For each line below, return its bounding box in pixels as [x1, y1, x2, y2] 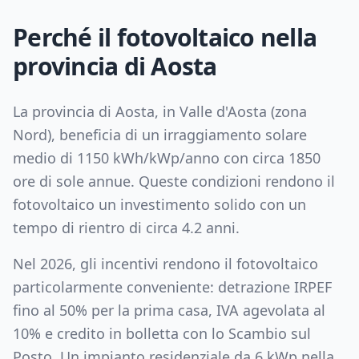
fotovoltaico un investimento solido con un [13, 195, 306, 214]
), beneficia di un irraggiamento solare [47, 125, 307, 144]
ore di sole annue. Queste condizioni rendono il [13, 171, 335, 191]
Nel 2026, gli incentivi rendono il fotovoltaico [13, 254, 318, 273]
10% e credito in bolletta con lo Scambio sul [13, 324, 311, 343]
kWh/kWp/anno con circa [109, 148, 288, 167]
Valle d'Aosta [179, 102, 267, 121]
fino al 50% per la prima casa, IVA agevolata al [13, 301, 325, 320]
